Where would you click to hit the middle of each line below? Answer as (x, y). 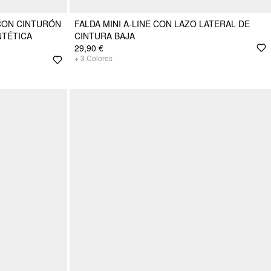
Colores (100, 57)
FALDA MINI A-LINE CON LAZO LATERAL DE (162, 23)
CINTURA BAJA (105, 35)
